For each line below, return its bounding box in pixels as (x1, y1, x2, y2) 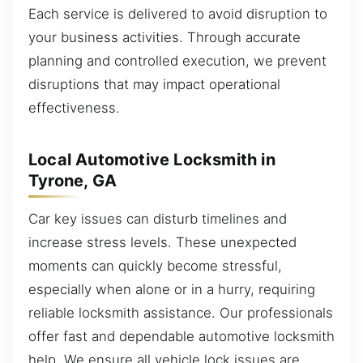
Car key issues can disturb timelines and (28, 211, 287, 228)
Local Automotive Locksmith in (28, 149, 275, 169)
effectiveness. (28, 100, 120, 117)
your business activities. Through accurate (28, 29, 301, 46)
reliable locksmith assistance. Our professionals (28, 305, 333, 322)
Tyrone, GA (28, 170, 117, 190)
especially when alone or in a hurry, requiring (28, 281, 315, 298)
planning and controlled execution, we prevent (28, 53, 327, 70)
